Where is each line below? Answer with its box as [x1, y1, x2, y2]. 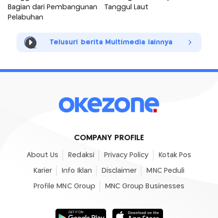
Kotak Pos [158, 151, 192, 159]
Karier [33, 167, 53, 174]
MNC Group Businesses [105, 182, 185, 190]
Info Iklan [62, 167, 92, 174]
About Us [26, 151, 59, 159]
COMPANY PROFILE [73, 134, 145, 142]
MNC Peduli [146, 167, 185, 174]
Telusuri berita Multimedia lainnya [50, 38, 172, 46]
